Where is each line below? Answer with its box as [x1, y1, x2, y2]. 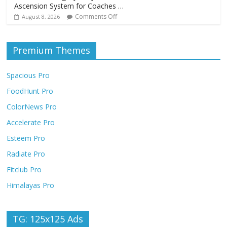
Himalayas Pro [7, 180, 55, 190]
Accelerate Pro [7, 117, 55, 127]
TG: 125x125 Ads [13, 212, 84, 225]
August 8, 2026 [22, 12, 60, 20]
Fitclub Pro [7, 164, 42, 174]
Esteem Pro [7, 133, 46, 143]
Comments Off [75, 12, 118, 21]
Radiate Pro [7, 148, 46, 159]
